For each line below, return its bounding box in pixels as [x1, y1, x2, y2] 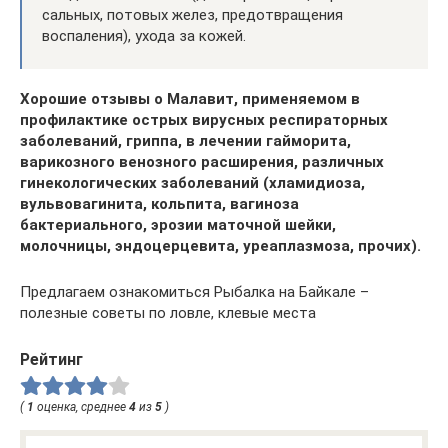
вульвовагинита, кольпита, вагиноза [20, 194, 299, 213]
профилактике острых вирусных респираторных [20, 110, 388, 129]
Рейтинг [20, 349, 83, 369]
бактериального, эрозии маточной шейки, [20, 215, 336, 234]
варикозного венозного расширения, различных [20, 152, 384, 171]
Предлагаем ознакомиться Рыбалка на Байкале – [20, 282, 369, 301]
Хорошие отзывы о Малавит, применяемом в [20, 89, 360, 108]
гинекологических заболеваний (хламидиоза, [20, 173, 365, 192]
